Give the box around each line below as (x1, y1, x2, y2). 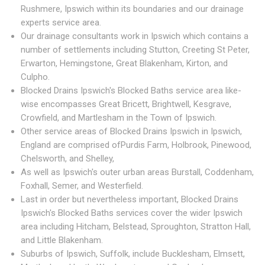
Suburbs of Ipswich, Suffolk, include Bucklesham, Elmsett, (21, 248, 245, 260)
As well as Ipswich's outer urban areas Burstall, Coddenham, (21, 167, 254, 178)
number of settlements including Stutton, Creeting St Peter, (21, 44, 250, 56)
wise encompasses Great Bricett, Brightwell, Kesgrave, (21, 99, 231, 110)
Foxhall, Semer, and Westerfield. (21, 180, 143, 192)
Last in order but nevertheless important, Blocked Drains (21, 194, 238, 205)
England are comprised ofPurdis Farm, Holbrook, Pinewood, (21, 140, 251, 151)
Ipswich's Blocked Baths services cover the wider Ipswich (21, 208, 243, 219)
